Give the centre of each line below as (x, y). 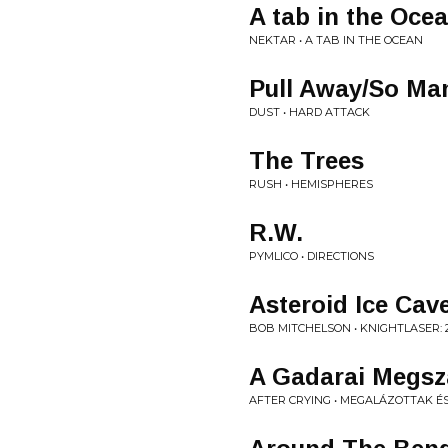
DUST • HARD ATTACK (309, 112)
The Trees (306, 160)
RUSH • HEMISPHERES (311, 184)
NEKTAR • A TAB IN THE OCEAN (336, 40)
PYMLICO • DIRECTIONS (311, 256)
